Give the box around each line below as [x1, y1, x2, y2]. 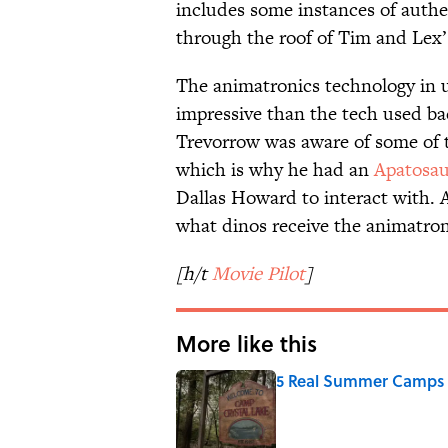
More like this [176, 327, 317, 360]
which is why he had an [176, 156, 374, 184]
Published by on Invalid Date [275, 390, 438, 410]
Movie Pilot [212, 260, 305, 288]
